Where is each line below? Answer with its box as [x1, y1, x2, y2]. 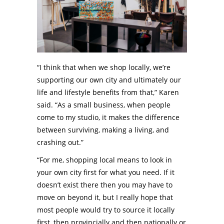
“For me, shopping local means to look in [37, 155, 172, 165]
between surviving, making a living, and [37, 125, 169, 135]
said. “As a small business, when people [37, 100, 170, 110]
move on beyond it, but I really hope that [37, 192, 173, 202]
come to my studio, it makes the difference [37, 112, 179, 122]
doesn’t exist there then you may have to [37, 180, 172, 190]
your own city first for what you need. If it [37, 167, 174, 177]
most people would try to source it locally [37, 205, 174, 215]
